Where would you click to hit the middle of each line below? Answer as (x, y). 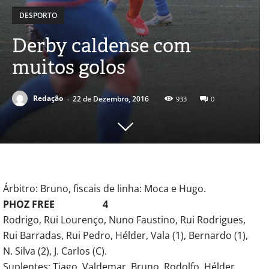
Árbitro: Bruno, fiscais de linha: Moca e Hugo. (104, 188)
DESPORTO (38, 15)
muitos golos (69, 67)
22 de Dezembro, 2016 (111, 98)
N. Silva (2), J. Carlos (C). (55, 251)
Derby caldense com (101, 45)
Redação (48, 98)
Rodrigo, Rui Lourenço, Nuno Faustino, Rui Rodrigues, (124, 219)
